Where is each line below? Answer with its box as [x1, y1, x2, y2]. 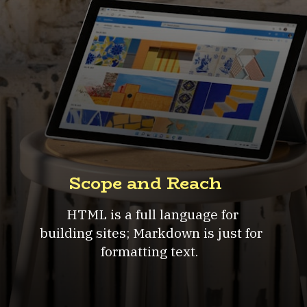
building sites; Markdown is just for [39, 224, 262, 242]
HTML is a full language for [63, 206, 239, 223]
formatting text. [100, 243, 201, 260]
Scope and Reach [69, 170, 223, 197]
